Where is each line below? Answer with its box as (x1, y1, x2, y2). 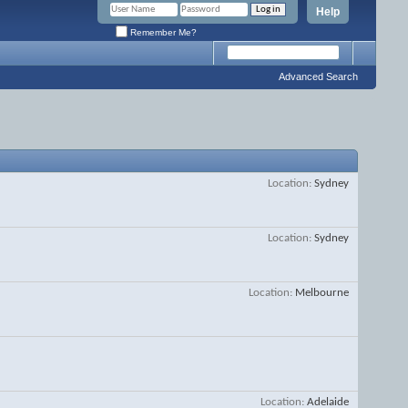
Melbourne (295, 287, 349, 299)
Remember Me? (127, 26, 197, 37)
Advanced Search (279, 71, 358, 82)
